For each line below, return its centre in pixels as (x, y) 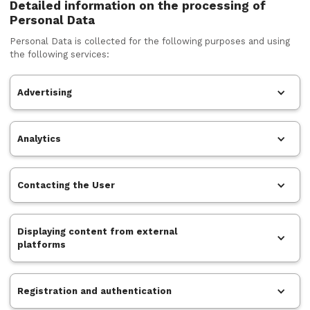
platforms (42, 245)
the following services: (60, 54)
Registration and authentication (94, 291)
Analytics (39, 139)
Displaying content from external (97, 231)
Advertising (45, 92)
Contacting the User (66, 185)
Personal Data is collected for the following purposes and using (150, 41)
